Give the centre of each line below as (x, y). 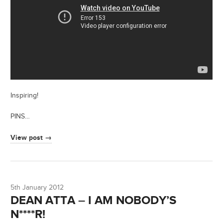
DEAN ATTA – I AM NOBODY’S (93, 200)
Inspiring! (24, 95)
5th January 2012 (37, 187)
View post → (31, 137)
